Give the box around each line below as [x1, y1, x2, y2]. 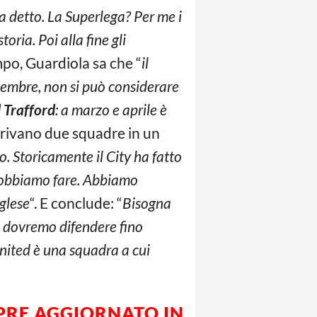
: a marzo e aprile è [55, 100, 167, 118]
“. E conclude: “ [30, 194, 122, 212]
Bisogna [122, 194, 171, 212]
